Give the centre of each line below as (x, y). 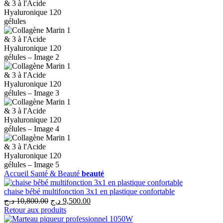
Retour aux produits (35, 210)
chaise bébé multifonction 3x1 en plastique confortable (89, 192)
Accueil (17, 174)
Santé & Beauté (56, 174)
